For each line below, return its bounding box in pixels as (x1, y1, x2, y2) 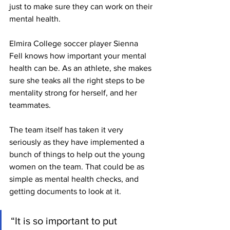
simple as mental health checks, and (9, 174, 141, 183)
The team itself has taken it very (9, 125, 125, 134)
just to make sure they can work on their (9, 2, 155, 11)
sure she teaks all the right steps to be (9, 75, 147, 85)
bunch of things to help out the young (9, 149, 147, 159)
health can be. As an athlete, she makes (9, 63, 154, 72)
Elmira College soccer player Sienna (9, 39, 140, 48)
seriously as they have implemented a (9, 137, 146, 146)
